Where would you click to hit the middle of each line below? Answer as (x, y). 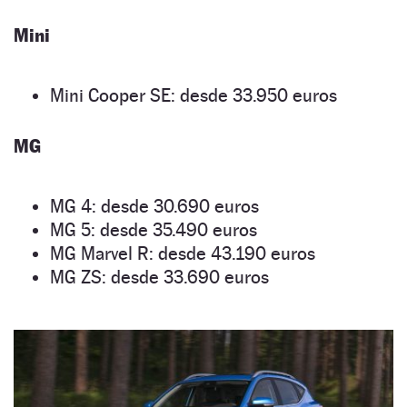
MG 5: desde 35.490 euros (154, 229)
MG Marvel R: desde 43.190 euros (183, 253)
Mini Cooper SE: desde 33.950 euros (194, 95)
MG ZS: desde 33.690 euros (159, 277)
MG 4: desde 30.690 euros (154, 206)
